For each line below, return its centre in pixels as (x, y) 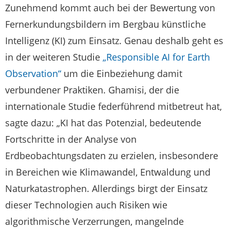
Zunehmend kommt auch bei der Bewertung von (110, 8)
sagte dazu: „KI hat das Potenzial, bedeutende (103, 123)
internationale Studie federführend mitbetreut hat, (113, 107)
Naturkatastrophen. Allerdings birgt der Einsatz (106, 189)
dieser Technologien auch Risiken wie (86, 205)
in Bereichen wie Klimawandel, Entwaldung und (108, 172)
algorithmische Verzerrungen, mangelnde (94, 222)
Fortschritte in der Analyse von (71, 139)
